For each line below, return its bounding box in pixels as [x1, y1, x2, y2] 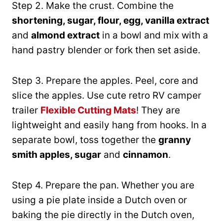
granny [158, 134, 191, 146]
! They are [136, 105, 180, 116]
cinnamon [123, 149, 168, 161]
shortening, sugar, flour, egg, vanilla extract [12, 15, 209, 27]
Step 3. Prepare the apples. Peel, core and [12, 75, 198, 87]
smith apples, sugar [12, 149, 101, 161]
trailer [12, 105, 40, 116]
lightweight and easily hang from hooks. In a [12, 119, 207, 131]
